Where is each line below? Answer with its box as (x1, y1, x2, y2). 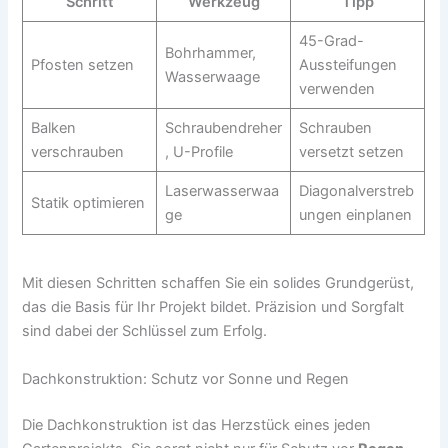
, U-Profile (164, 142, 233, 161)
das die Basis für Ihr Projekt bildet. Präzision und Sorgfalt (22, 298, 405, 317)
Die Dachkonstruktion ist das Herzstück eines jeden (22, 415, 372, 434)
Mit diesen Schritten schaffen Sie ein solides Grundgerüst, (22, 274, 415, 293)
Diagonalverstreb (298, 181, 414, 200)
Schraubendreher (164, 118, 282, 137)
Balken (30, 118, 76, 137)
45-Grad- (298, 31, 364, 50)
